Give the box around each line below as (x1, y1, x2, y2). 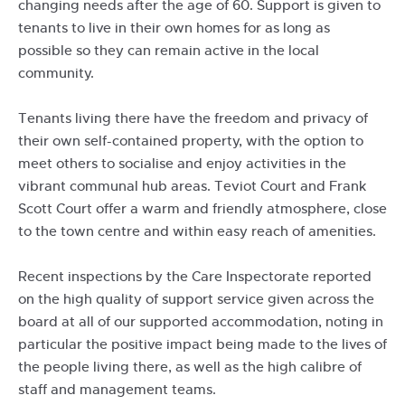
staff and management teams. (18, 381, 216, 399)
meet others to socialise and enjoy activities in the (18, 155, 346, 173)
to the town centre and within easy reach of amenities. (18, 222, 376, 240)
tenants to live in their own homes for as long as (18, 19, 330, 37)
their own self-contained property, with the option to (18, 132, 363, 150)
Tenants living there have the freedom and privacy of (18, 109, 368, 127)
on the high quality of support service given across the (18, 290, 374, 308)
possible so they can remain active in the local (18, 42, 319, 60)
